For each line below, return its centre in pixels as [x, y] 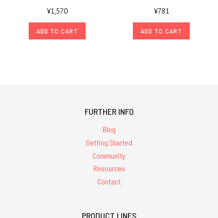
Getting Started [109, 142]
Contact [109, 182]
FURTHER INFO [109, 111]
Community [109, 155]
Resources [109, 168]
